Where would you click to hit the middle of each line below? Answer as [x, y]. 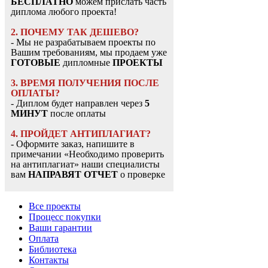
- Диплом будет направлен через [78, 103]
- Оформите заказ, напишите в [73, 144]
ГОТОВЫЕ [36, 63]
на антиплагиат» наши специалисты [85, 165]
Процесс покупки [65, 217]
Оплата [44, 239]
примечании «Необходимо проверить [87, 154]
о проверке [141, 175]
